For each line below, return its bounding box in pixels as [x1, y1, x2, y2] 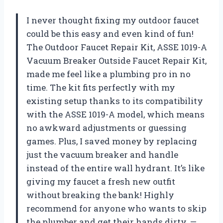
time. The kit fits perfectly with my [26, 82, 175, 94]
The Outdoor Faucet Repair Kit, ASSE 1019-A [26, 41, 207, 53]
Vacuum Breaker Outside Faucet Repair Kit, [26, 55, 207, 67]
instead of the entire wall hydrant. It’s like [26, 162, 205, 174]
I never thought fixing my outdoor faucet [26, 14, 199, 26]
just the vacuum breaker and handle [26, 149, 178, 161]
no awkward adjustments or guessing [26, 122, 187, 134]
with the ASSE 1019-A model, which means [26, 109, 205, 120]
